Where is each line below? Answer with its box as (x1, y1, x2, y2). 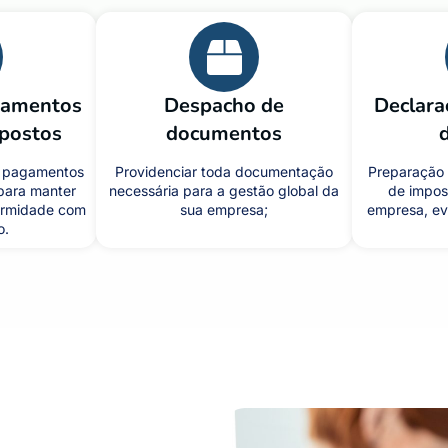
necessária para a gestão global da (109, 182, 339, 199)
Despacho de (164, 92, 284, 119)
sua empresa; (180, 201, 268, 218)
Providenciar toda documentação (115, 163, 333, 180)
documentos (166, 120, 282, 147)
